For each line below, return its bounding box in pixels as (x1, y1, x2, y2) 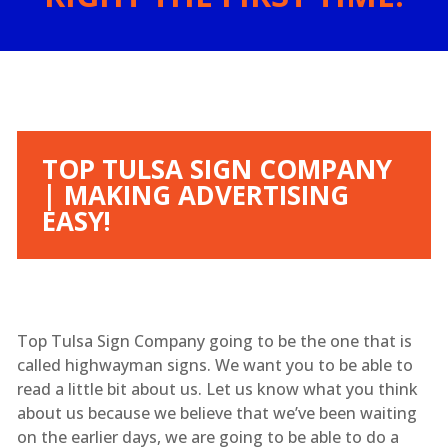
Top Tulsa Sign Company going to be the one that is (16, 329, 412, 352)
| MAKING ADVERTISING (41, 176, 349, 213)
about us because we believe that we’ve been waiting (16, 401, 417, 424)
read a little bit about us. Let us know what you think (16, 377, 418, 400)
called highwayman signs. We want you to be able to (16, 353, 413, 376)
